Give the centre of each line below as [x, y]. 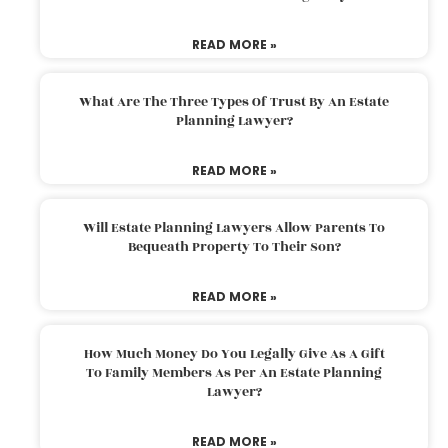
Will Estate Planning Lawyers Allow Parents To [234, 227]
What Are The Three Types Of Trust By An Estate [234, 101]
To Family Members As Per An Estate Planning [234, 372]
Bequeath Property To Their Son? [234, 246]
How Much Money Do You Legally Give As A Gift [234, 353]
